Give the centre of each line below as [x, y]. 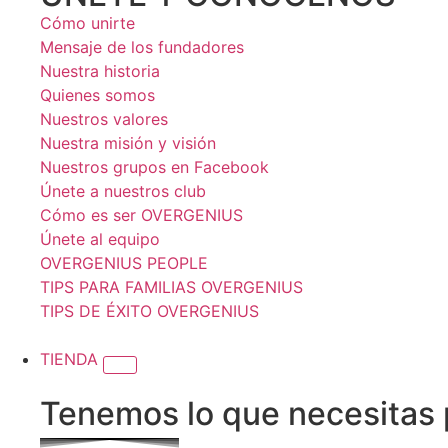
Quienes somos [97, 95]
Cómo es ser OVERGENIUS [141, 215]
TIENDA [71, 359]
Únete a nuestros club [123, 191]
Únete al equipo [100, 239]
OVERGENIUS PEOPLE [124, 263]
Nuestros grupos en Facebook [154, 167]
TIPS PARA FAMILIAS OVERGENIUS [171, 287]
